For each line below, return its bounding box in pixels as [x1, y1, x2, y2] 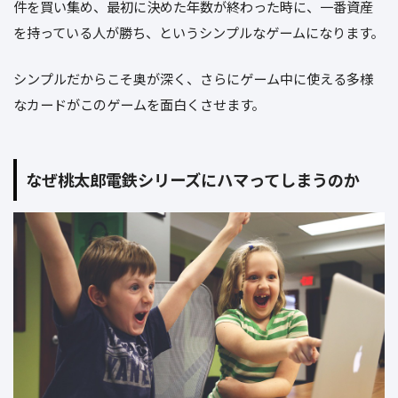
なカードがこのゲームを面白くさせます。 [13, 93, 265, 114]
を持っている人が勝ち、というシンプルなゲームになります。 [13, 22, 384, 43]
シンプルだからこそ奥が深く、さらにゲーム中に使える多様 [13, 68, 373, 88]
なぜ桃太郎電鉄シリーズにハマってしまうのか [26, 168, 360, 192]
